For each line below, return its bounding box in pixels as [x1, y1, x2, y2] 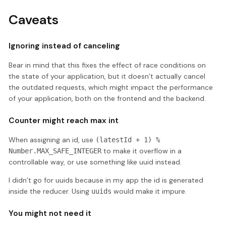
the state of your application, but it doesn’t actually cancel [9, 71, 206, 81]
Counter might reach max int [9, 116, 119, 126]
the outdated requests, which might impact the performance [9, 82, 213, 92]
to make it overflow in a [101, 146, 182, 155]
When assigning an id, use [9, 135, 96, 144]
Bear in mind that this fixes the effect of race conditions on [9, 60, 206, 70]
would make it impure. [111, 186, 187, 196]
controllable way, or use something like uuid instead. [9, 157, 182, 166]
